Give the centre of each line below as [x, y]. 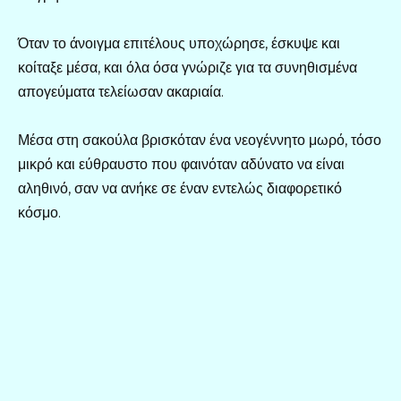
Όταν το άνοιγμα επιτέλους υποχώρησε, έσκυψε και [179, 43]
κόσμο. [39, 212]
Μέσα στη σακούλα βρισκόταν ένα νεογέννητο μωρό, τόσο [200, 140]
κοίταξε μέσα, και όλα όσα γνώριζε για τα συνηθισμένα [188, 67]
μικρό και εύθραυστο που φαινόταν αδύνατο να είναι [181, 164]
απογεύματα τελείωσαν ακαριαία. [121, 91]
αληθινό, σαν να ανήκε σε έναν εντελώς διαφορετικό [180, 188]
